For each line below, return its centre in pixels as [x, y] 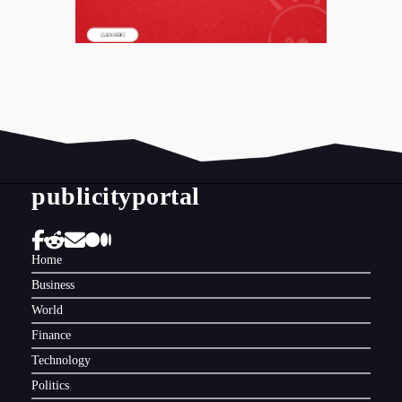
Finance [51, 335]
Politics [50, 385]
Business [53, 285]
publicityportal [116, 196]
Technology [61, 360]
